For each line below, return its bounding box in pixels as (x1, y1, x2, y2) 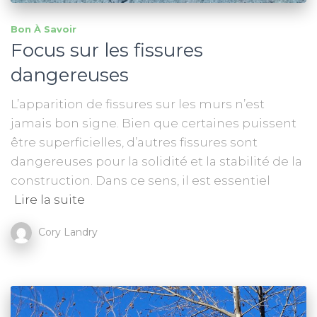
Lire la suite (14, 192, 85, 207)
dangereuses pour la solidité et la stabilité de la (11, 154, 302, 169)
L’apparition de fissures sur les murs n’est (11, 97, 265, 112)
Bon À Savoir (11, 23, 76, 35)
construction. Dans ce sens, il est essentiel (11, 173, 270, 188)
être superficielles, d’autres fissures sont (11, 135, 258, 150)
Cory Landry (38, 225, 98, 238)
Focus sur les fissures (11, 39, 203, 62)
